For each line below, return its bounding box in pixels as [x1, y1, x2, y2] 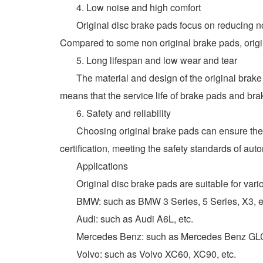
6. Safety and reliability [60, 106, 171, 120]
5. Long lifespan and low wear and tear [60, 53, 237, 67]
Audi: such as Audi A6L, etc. [60, 211, 193, 225]
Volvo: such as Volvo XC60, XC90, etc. [60, 247, 236, 261]
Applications [60, 159, 128, 173]
